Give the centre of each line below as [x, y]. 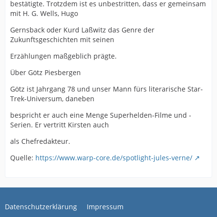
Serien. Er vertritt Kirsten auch [60, 125]
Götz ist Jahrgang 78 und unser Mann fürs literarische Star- [107, 89]
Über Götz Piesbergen [46, 73]
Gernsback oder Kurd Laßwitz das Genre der [82, 30]
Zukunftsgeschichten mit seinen [62, 40]
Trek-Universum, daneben [52, 99]
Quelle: [23, 158]
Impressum [105, 207]
